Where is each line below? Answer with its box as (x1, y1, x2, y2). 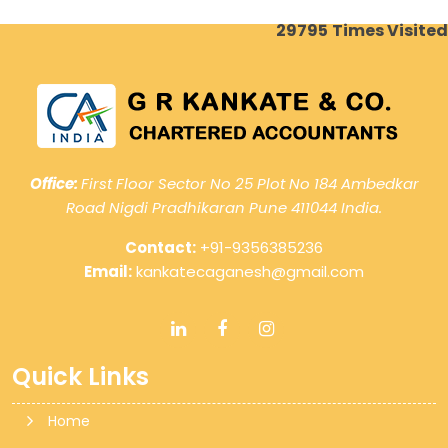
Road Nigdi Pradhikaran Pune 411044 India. (66, 197, 382, 218)
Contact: (125, 237, 196, 258)
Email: (84, 261, 132, 282)
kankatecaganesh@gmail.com (132, 261, 364, 282)
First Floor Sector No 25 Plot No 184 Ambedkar (80, 173, 419, 194)
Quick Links (12, 360, 149, 393)
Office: (29, 173, 81, 194)
